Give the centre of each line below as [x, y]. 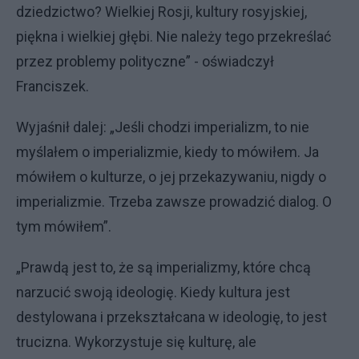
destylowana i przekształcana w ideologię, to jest [171, 317]
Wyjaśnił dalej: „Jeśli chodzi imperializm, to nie [163, 127]
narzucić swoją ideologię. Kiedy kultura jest [153, 292]
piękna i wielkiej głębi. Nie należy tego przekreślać [173, 36]
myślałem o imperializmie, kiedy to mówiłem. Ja [167, 152]
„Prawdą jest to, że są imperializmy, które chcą [163, 267]
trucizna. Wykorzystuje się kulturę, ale [136, 342]
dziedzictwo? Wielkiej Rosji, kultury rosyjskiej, [161, 12]
